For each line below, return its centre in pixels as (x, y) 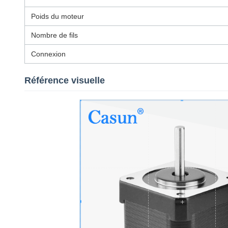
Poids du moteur (58, 16)
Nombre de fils (54, 35)
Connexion (48, 54)
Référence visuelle (65, 80)
